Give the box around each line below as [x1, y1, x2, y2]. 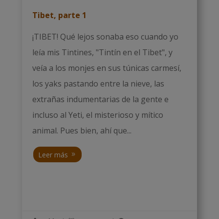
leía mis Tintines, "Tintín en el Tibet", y [32, 47, 173, 58]
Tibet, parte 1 [32, 10, 87, 21]
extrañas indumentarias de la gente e [32, 94, 169, 105]
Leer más [38, 150, 68, 159]
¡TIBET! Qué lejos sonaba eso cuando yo [32, 31, 178, 43]
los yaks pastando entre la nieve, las [32, 78, 164, 89]
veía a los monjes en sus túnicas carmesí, [32, 63, 181, 74]
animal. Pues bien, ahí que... [32, 125, 131, 136]
